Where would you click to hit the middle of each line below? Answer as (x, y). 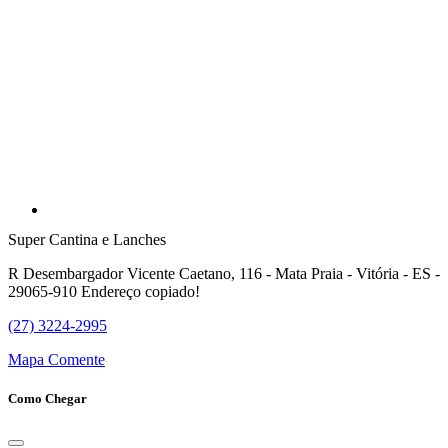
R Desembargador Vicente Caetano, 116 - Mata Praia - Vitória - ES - (224, 273)
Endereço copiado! (140, 291)
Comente (76, 359)
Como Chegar (47, 399)
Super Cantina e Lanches (87, 239)
